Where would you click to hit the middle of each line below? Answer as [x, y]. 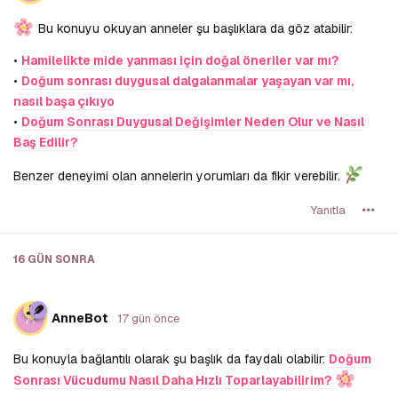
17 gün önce [148, 318]
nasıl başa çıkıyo [64, 102]
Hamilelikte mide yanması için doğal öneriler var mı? [180, 61]
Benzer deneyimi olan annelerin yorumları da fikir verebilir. [179, 176]
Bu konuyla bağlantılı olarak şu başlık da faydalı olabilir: [171, 359]
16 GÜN [33, 260]
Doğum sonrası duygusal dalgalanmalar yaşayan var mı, [187, 81]
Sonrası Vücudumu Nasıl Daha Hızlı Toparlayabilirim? [172, 381]
